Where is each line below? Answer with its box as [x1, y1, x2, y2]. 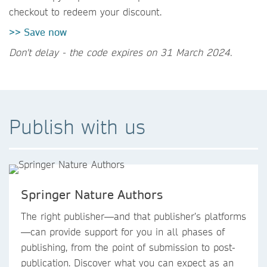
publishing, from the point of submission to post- [21, 240, 235, 253]
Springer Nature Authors [21, 186, 163, 202]
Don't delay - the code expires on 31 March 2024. [9, 45, 232, 58]
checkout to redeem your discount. [9, 5, 162, 18]
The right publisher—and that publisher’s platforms [21, 209, 246, 222]
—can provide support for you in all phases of [21, 225, 225, 238]
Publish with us [9, 114, 145, 139]
